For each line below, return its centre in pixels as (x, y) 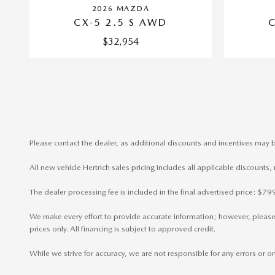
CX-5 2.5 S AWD (121, 22)
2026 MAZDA (121, 8)
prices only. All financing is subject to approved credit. (122, 228)
